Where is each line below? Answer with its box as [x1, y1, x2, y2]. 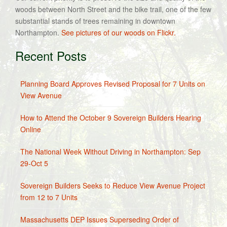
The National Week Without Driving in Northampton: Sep [20, 146, 201, 157]
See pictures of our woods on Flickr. [61, 27, 176, 37]
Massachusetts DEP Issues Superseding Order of [20, 214, 179, 224]
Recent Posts [15, 47, 87, 64]
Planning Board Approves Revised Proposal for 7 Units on [20, 79, 205, 89]
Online [20, 124, 41, 134]
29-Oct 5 [20, 158, 48, 168]
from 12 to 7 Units [20, 192, 78, 202]
